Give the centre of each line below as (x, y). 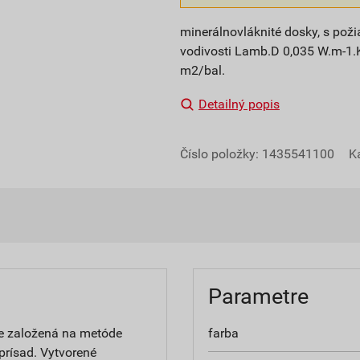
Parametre (258, 296)
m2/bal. (202, 70)
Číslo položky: (221, 153)
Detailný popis (239, 104)
